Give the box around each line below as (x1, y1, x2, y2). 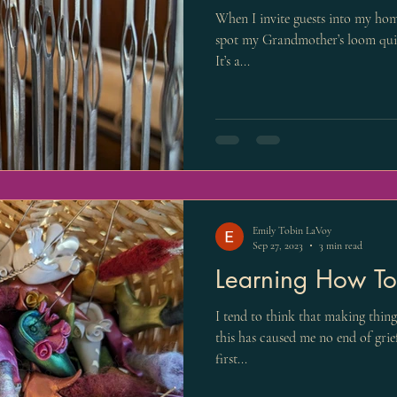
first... (215, 350, 247, 369)
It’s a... (215, 51, 250, 70)
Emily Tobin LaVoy (253, 224, 331, 237)
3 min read (319, 238, 362, 252)
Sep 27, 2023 (253, 238, 303, 252)
